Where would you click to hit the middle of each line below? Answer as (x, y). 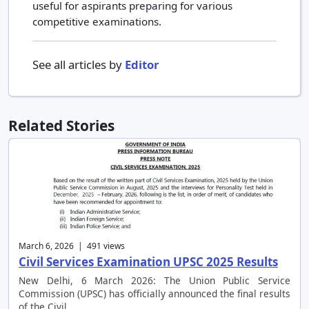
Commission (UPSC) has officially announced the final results (154, 294)
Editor (142, 65)
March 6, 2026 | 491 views (72, 246)
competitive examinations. (97, 22)
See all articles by (79, 65)
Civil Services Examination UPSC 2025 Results (148, 262)
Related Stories (61, 126)
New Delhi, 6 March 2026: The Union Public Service (154, 281)
